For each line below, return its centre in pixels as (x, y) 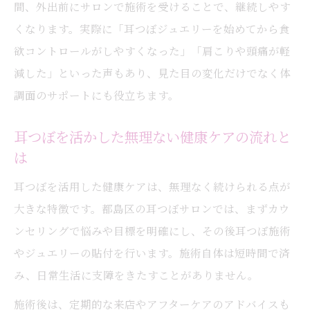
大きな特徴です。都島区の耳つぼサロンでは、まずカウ (152, 208)
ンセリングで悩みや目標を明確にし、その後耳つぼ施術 (152, 230)
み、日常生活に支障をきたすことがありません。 (136, 275)
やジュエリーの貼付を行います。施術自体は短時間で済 (152, 253)
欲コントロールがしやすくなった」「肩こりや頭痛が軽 (152, 51)
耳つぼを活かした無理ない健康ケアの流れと (152, 137)
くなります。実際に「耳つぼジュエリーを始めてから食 (152, 28)
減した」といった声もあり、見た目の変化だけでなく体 (152, 73)
